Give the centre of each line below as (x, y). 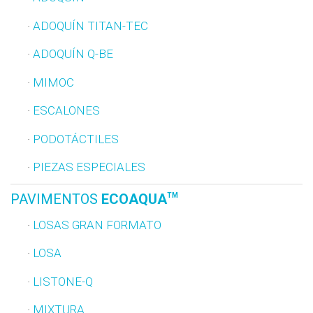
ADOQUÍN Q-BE (73, 54)
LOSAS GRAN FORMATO (97, 225)
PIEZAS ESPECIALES (89, 167)
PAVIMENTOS (56, 199)
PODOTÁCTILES (76, 139)
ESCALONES (66, 111)
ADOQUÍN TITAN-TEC (90, 26)
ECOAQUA (134, 199)
